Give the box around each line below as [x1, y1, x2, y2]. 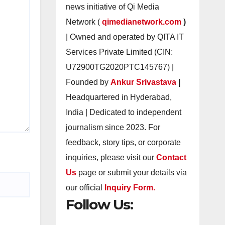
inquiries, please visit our [65, 153, 156, 162]
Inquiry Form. [104, 183, 155, 192]
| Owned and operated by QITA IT [65, 33, 184, 41]
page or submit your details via [78, 168, 187, 177]
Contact [156, 153, 186, 162]
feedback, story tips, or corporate [65, 138, 181, 147]
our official [65, 183, 102, 192]
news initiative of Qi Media [65, 3, 159, 11]
